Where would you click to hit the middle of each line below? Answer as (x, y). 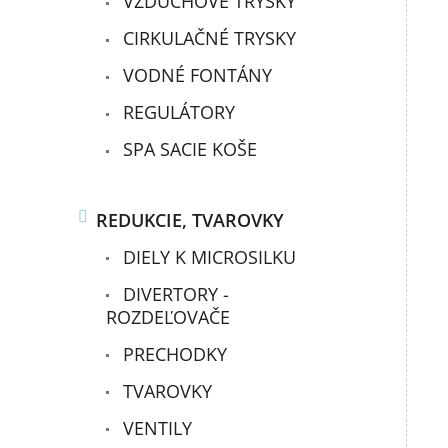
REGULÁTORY (177, 112)
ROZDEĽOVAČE (168, 316)
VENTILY (155, 427)
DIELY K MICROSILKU (207, 256)
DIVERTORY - (174, 293)
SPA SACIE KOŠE (188, 149)
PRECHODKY (173, 353)
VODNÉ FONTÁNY (195, 75)
